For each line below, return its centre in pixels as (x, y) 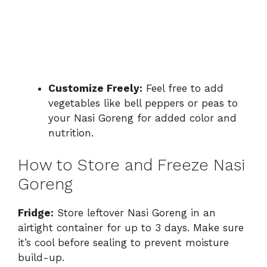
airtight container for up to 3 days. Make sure (131, 228)
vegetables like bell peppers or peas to (143, 103)
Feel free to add (183, 88)
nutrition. (71, 133)
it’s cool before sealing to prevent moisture (123, 243)
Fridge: (36, 213)
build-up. (41, 258)
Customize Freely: (95, 88)
